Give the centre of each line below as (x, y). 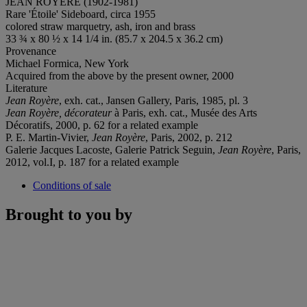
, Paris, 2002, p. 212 (189, 137)
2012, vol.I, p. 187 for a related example (92, 162)
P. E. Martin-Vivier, (49, 137)
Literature (26, 88)
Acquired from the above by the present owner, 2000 (120, 75)
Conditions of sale (72, 185)
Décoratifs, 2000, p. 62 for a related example (102, 125)
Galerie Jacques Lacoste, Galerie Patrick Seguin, (112, 149)
